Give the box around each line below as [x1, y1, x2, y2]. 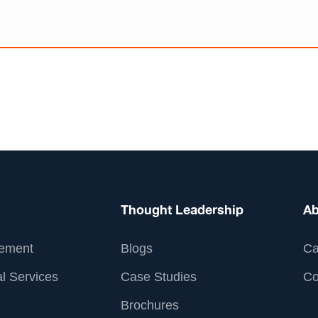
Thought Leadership [121, 199, 244, 221]
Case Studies [121, 270, 197, 284]
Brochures [121, 298, 180, 312]
